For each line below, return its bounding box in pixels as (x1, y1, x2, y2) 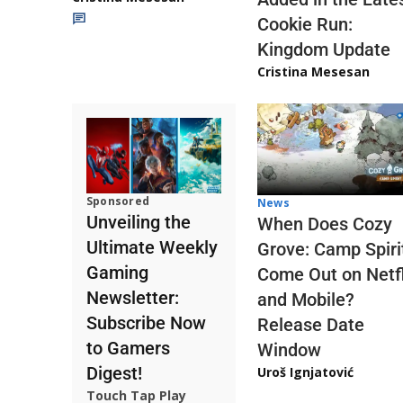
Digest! (86, 363, 142, 385)
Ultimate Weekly (86, 237, 218, 259)
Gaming (86, 262, 148, 284)
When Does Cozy (257, 212, 392, 235)
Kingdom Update (257, 38, 390, 60)
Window (257, 338, 321, 361)
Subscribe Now (86, 312, 206, 335)
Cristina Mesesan (257, 62, 370, 80)
